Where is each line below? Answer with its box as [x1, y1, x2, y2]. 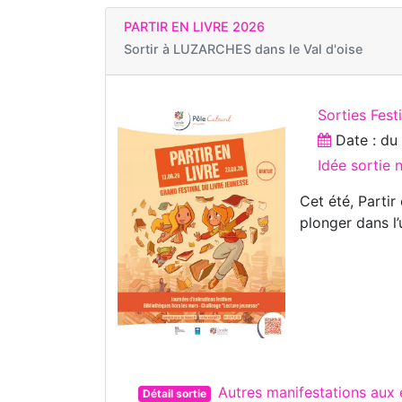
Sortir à [124, 41, 173, 57]
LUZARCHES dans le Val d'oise [173, 41, 363, 57]
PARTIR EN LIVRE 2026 [124, 19, 265, 34]
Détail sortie [142, 386, 206, 400]
